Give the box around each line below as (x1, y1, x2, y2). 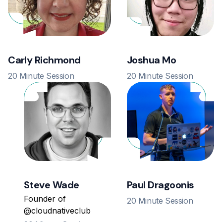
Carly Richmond (8, 54, 81, 67)
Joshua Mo (127, 54, 176, 67)
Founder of (24, 194, 66, 204)
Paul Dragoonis (127, 178, 194, 192)
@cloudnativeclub (24, 206, 91, 216)
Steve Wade (24, 178, 79, 192)
